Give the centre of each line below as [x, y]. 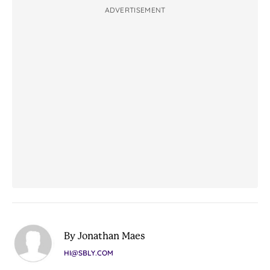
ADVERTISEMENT [135, 10]
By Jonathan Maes [105, 236]
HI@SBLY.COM [89, 253]
